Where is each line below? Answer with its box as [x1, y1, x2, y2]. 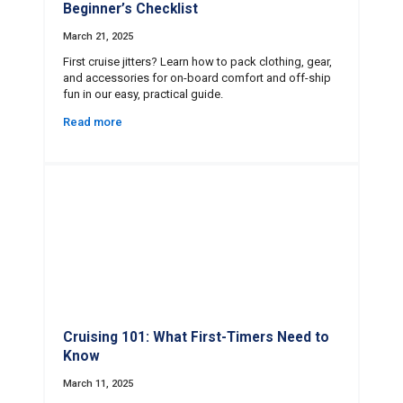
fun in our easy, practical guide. [63, 86, 223, 101]
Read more [63, 114, 122, 129]
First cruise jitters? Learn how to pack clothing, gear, [63, 54, 332, 68]
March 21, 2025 [63, 30, 133, 42]
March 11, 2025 [63, 378, 133, 390]
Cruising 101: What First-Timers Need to [63, 328, 329, 345]
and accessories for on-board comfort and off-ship [63, 70, 331, 85]
